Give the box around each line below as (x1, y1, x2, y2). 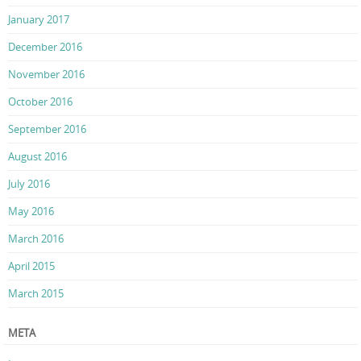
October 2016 (8, 93, 73, 109)
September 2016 (8, 121, 86, 136)
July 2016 (8, 176, 50, 191)
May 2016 (8, 203, 54, 218)
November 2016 (8, 66, 85, 81)
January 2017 (8, 11, 69, 27)
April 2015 (8, 258, 55, 273)
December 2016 (8, 39, 82, 54)
